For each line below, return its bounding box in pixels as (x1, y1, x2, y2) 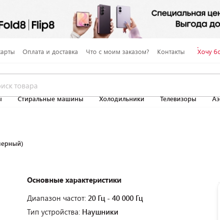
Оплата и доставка (22, 47, 78, 56)
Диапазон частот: (27, 193, 88, 203)
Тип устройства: (27, 207, 82, 217)
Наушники (82, 207, 118, 217)
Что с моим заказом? (85, 47, 149, 56)
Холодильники (99, 94, 144, 103)
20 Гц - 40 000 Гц (88, 193, 143, 203)
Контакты (157, 47, 185, 56)
